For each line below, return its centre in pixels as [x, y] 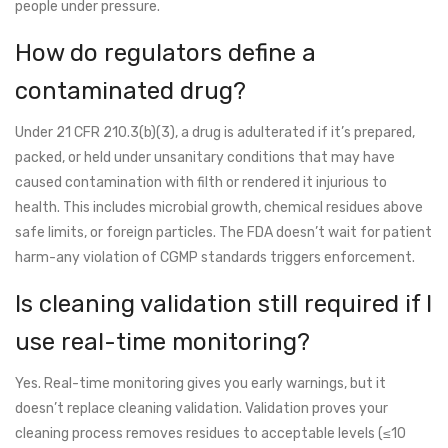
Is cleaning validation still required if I [223, 304]
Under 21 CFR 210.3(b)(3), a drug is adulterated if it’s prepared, [215, 133]
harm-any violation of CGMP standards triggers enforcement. [215, 258]
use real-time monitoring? [162, 342]
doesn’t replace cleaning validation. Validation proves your [201, 409]
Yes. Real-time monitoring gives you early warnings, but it [200, 384]
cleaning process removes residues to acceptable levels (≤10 [210, 434]
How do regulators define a [165, 53]
